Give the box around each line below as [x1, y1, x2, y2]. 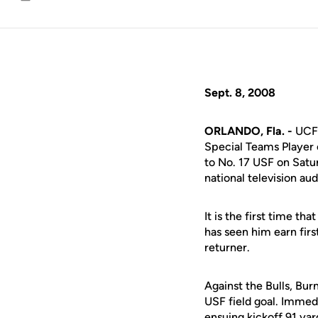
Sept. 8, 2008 [204, 86, 275, 99]
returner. [204, 241, 250, 254]
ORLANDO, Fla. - [204, 124, 292, 138]
